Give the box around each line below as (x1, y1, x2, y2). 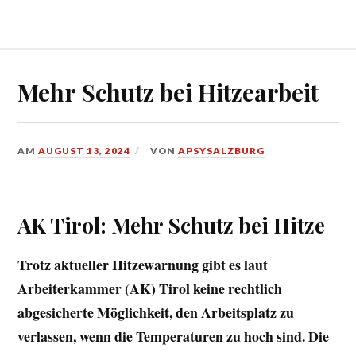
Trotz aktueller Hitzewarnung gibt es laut (17, 253, 269, 275)
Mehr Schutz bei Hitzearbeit (17, 75, 319, 107)
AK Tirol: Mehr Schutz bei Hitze (17, 210, 326, 239)
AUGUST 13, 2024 (38, 144, 131, 157)
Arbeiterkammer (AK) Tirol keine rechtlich (17, 277, 283, 299)
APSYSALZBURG (178, 144, 265, 157)
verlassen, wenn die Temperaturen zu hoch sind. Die (17, 325, 330, 346)
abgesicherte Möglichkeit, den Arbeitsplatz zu (17, 301, 295, 323)
